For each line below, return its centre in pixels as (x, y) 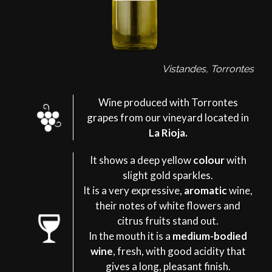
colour (209, 160)
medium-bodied (210, 236)
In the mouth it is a (131, 236)
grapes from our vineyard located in (168, 117)
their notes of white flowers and (168, 205)
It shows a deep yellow (141, 160)
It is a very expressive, (134, 190)
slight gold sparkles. (168, 175)
